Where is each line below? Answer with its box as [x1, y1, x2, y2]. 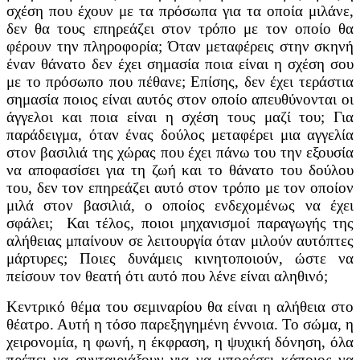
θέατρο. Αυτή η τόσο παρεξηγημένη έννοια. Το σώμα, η [6, 315, 354, 333]
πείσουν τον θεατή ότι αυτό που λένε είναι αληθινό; [6, 267, 328, 284]
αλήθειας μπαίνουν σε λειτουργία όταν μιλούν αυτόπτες [6, 231, 354, 249]
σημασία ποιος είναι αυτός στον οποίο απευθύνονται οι [6, 90, 354, 108]
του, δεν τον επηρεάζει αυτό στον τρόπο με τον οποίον [6, 178, 354, 196]
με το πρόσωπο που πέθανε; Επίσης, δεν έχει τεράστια [6, 72, 354, 90]
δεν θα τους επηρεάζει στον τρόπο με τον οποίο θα [6, 19, 354, 37]
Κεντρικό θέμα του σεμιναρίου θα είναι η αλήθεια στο [6, 297, 354, 315]
